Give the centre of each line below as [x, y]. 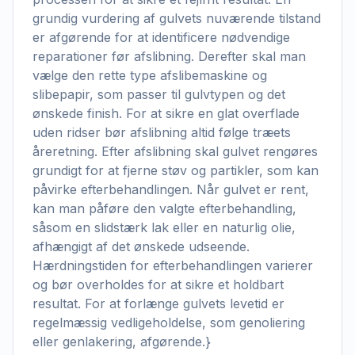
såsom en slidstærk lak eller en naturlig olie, [164, 227]
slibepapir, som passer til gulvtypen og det [159, 94]
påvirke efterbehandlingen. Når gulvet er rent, [171, 189]
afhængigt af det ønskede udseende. [141, 246]
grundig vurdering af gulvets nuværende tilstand [177, 18]
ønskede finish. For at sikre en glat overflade [166, 113]
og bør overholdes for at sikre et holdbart [158, 284]
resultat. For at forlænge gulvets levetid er [158, 303]
